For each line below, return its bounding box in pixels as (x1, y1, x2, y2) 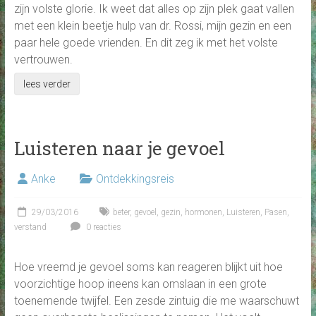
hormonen (184, 207, 222, 218)
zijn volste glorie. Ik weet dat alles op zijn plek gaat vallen (13, 2, 294, 16)
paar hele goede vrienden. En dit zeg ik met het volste (13, 36, 278, 50)
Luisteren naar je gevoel (13, 136, 225, 161)
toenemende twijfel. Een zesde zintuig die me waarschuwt (13, 294, 299, 308)
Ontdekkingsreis (95, 172, 174, 186)
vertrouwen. (13, 53, 73, 67)
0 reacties (83, 222, 121, 233)
